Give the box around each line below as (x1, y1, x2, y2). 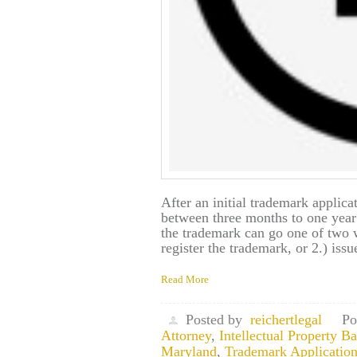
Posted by (186, 312, 242, 328)
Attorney (161, 328, 211, 343)
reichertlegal (250, 312, 322, 328)
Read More (161, 273, 209, 285)
